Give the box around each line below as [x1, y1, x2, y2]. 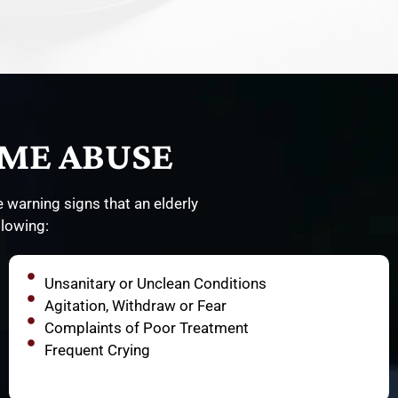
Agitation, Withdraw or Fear [44, 297, 227, 315]
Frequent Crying [44, 341, 150, 360]
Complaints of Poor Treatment [44, 319, 249, 338]
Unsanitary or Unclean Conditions [44, 275, 267, 293]
